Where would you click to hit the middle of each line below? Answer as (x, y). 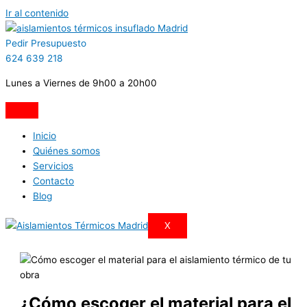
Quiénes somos (66, 151)
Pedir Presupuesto (46, 43)
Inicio (45, 136)
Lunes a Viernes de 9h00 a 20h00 (81, 83)
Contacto (53, 181)
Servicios (53, 166)
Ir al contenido (37, 13)
